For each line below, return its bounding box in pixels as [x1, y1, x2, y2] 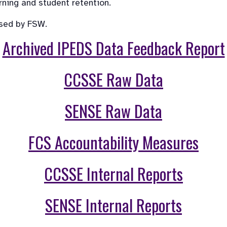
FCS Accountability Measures [28, 130, 199, 155]
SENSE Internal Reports [45, 193, 182, 217]
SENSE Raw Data [65, 99, 162, 123]
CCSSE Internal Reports [44, 162, 183, 186]
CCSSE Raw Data [64, 67, 163, 92]
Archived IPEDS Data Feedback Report [2, 36, 225, 60]
